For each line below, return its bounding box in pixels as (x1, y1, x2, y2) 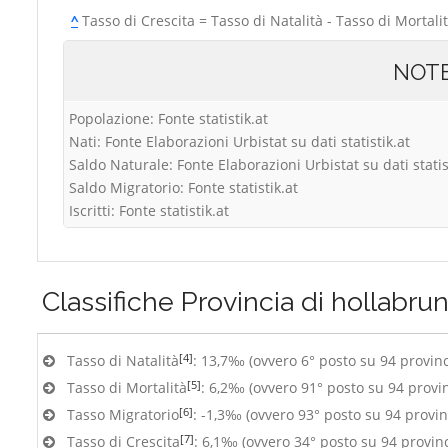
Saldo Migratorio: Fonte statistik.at (69, 178, 298, 197)
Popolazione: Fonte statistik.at (69, 109, 268, 128)
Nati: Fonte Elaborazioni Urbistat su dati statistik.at (69, 132, 410, 151)
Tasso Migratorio (67, 405, 179, 424)
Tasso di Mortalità (67, 378, 187, 397)
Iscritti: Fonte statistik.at (69, 201, 229, 220)
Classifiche (42, 286, 181, 317)
